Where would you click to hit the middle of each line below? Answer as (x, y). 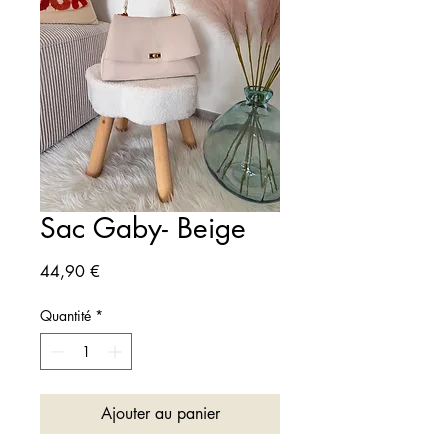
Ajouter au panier (160, 413)
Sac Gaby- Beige (143, 228)
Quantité (65, 315)
